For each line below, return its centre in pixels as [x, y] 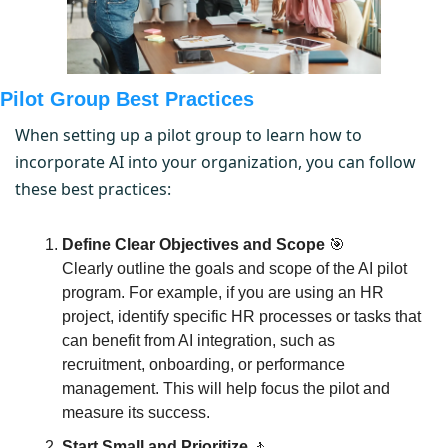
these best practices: [93, 188]
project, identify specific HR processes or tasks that [241, 316]
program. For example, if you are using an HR [223, 292]
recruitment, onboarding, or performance [203, 364]
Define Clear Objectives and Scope [193, 244]
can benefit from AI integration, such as [198, 340]
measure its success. [136, 412]
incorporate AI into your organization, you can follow [215, 161]
